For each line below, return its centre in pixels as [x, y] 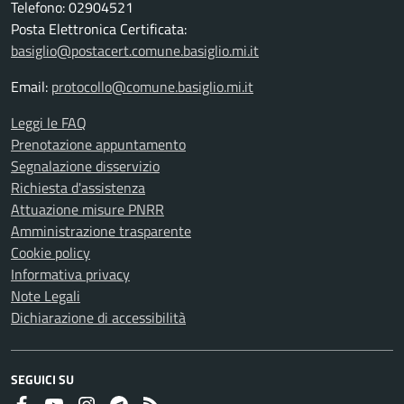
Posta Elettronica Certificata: [99, 29]
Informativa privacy [70, 274]
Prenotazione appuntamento [98, 144]
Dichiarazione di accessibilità [98, 317]
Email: [31, 87]
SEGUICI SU [42, 379]
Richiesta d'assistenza [78, 188]
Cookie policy [50, 252]
